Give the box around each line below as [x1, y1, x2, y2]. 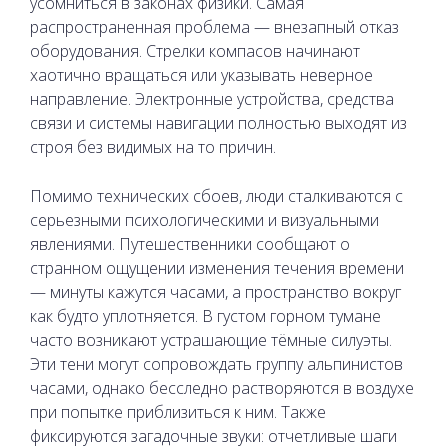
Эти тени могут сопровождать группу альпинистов [30, 352, 403, 375]
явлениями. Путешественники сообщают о [30, 232, 350, 255]
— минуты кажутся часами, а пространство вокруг [30, 280, 401, 303]
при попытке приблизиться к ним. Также [30, 400, 326, 423]
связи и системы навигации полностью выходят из [30, 111, 407, 134]
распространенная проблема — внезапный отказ [30, 15, 399, 38]
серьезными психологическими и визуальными [30, 208, 379, 231]
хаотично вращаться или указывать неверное [30, 63, 373, 86]
